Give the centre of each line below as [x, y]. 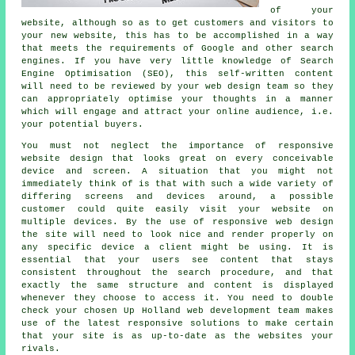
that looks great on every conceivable [218, 159]
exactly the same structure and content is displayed [177, 286]
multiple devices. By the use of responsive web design [177, 222]
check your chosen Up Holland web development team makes [177, 311]
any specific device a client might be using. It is [177, 248]
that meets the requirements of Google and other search [177, 49]
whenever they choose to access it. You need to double [177, 298]
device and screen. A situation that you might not [177, 172]
